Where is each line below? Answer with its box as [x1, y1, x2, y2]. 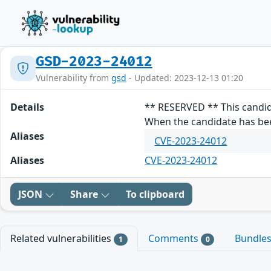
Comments [148, 232, 201, 245]
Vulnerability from [36, 72, 111, 83]
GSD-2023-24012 [36, 53, 152, 70]
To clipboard [126, 188, 184, 201]
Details [10, 100, 44, 114]
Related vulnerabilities [10, 232, 114, 245]
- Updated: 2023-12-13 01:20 [126, 72, 243, 83]
